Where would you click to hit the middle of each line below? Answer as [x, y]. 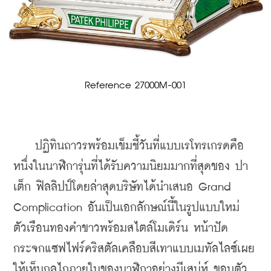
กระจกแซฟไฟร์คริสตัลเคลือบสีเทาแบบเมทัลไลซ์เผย [134, 249]
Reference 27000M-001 [135, 85]
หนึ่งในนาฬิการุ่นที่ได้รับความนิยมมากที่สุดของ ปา [131, 166]
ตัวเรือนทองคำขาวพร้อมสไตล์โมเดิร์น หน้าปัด [121, 228]
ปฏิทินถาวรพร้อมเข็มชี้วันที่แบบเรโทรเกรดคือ [129, 146]
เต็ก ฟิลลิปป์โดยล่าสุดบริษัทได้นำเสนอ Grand [122, 187]
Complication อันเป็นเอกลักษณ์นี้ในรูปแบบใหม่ [126, 207]
